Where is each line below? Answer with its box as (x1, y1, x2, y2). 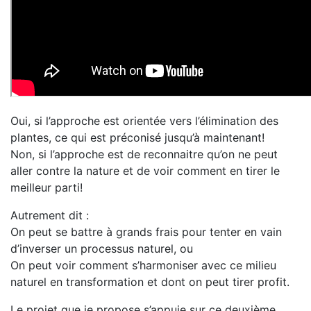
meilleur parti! (10, 180, 83, 194)
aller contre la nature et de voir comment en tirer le (10, 164, 280, 178)
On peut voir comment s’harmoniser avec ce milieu (10, 258, 276, 272)
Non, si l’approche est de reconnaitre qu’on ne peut (10, 147, 278, 161)
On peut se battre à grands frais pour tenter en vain (10, 225, 282, 239)
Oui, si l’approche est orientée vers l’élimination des (10, 114, 278, 128)
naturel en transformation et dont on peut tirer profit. (10, 275, 293, 289)
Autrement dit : (10, 208, 89, 222)
